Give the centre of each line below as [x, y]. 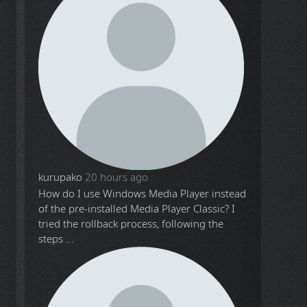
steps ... [57, 239]
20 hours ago [117, 177]
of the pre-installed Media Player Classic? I [137, 209]
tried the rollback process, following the [131, 224]
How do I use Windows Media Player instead [143, 194]
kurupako [61, 177]
